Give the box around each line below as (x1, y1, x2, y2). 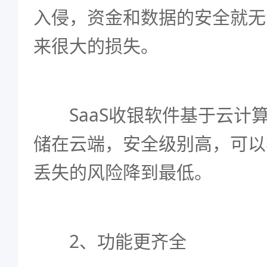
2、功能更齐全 (33, 229, 187, 253)
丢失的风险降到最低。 (33, 160, 212, 184)
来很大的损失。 (33, 33, 159, 58)
